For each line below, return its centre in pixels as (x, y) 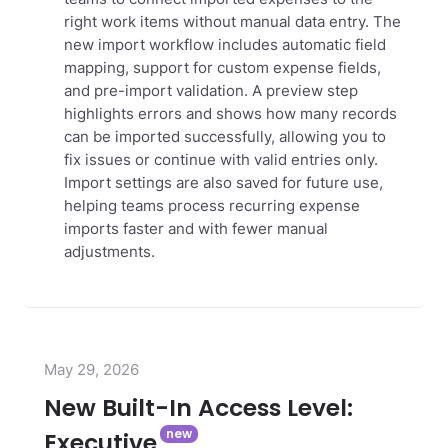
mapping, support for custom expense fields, (222, 68)
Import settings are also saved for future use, (223, 183)
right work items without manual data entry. (216, 22)
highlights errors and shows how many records (230, 114)
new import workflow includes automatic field (225, 45)
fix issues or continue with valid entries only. (221, 160)
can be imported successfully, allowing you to (225, 137)
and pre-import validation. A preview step (211, 91)
